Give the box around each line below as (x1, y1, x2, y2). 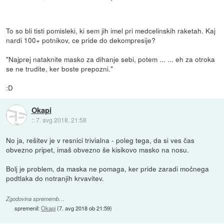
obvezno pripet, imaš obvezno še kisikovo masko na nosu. (6, 144, 189, 154)
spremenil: (14, 203, 41, 212)
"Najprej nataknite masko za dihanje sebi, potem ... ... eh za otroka (6, 53, 215, 64)
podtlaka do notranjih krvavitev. (6, 172, 104, 183)
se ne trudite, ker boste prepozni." (6, 63, 113, 73)
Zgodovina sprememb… (6, 194, 65, 202)
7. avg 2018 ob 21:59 (59, 203, 110, 212)
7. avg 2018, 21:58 (35, 115, 86, 124)
